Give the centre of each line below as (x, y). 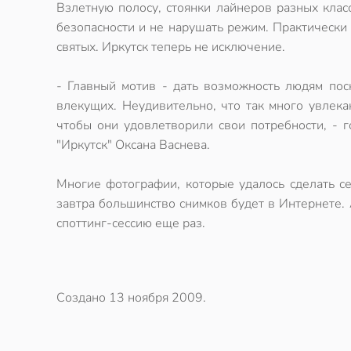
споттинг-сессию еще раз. (131, 223)
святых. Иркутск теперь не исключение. (171, 47)
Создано (83, 298)
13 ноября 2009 (156, 298)
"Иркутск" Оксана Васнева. (133, 145)
